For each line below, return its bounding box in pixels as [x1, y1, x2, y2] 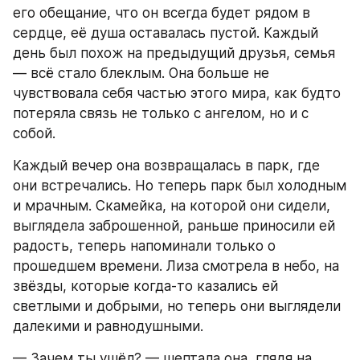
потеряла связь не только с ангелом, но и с [13, 104, 309, 121]
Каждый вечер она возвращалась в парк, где [13, 157, 320, 174]
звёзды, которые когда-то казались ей [13, 277, 278, 294]
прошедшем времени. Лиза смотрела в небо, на [13, 257, 339, 274]
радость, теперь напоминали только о [13, 237, 276, 254]
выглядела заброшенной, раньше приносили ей [13, 217, 335, 234]
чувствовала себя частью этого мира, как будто [13, 84, 341, 101]
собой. [13, 125, 55, 141]
